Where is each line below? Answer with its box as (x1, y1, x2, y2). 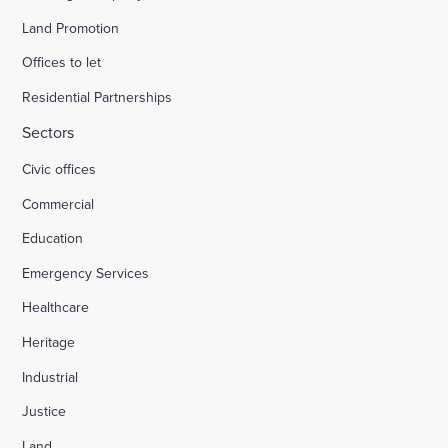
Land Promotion (22, 17, 120, 38)
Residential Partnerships (22, 86, 173, 107)
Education (22, 228, 84, 249)
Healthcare (22, 297, 90, 318)
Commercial (22, 193, 95, 214)
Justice (22, 401, 67, 422)
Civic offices (22, 159, 97, 180)
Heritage (22, 332, 76, 352)
